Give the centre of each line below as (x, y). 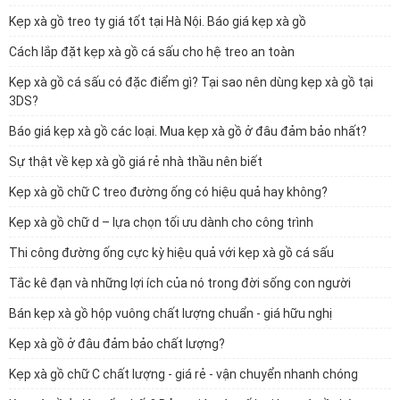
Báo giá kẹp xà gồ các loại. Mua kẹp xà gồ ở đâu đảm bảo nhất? (188, 131)
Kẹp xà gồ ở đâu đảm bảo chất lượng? (117, 344)
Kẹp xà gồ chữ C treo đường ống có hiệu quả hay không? (168, 192)
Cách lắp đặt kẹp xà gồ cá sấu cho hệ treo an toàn (152, 52)
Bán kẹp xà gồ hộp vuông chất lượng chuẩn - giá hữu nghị (171, 313)
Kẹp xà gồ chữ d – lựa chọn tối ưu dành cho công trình (161, 222)
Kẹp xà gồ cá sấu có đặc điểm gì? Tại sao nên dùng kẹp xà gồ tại (191, 82)
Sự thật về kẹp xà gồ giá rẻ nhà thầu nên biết (136, 162)
